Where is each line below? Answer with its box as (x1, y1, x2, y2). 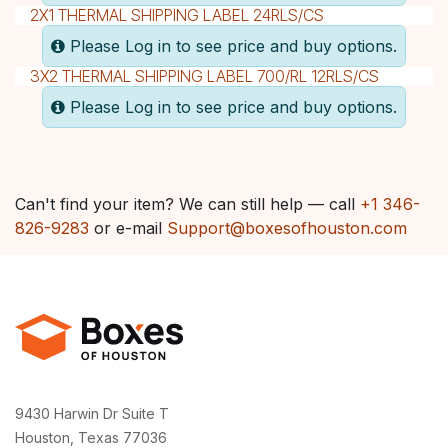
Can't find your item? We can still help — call (15, 193, 360, 214)
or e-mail (89, 217, 167, 238)
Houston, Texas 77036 (15, 429, 171, 446)
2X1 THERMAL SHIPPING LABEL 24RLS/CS (30, 4, 324, 25)
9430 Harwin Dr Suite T (15, 405, 173, 422)
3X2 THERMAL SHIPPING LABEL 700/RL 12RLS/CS (30, 65, 379, 86)
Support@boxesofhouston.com (167, 217, 407, 238)
